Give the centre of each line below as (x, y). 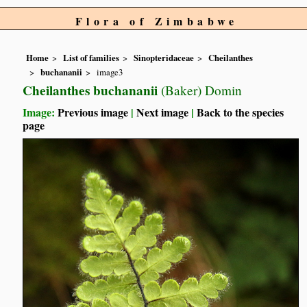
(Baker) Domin (200, 90)
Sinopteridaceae (164, 58)
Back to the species (241, 112)
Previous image (93, 112)
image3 (110, 72)
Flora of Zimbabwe (157, 21)
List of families (91, 58)
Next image (163, 112)
